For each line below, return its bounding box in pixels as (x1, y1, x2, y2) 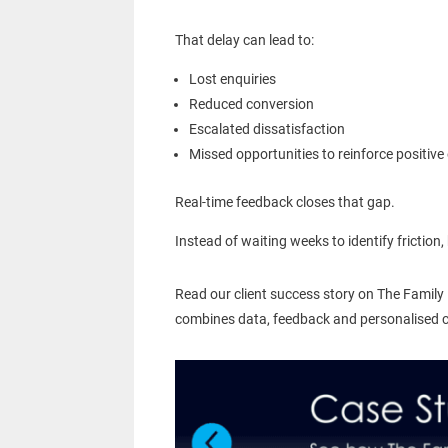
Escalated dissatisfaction (188, 121, 345, 138)
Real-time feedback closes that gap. (174, 194, 395, 211)
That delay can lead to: (174, 32, 314, 49)
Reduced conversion (188, 96, 314, 113)
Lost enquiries (188, 71, 276, 88)
